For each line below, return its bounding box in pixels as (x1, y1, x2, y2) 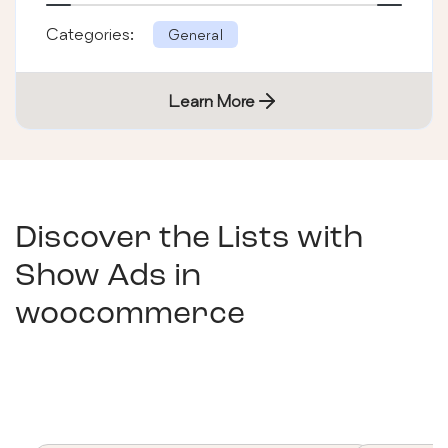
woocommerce (15, 298, 245, 331)
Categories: (46, 23, 138, 43)
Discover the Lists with (15, 222, 363, 255)
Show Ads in (15, 260, 201, 293)
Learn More (169, 90, 255, 110)
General (168, 25, 223, 43)
